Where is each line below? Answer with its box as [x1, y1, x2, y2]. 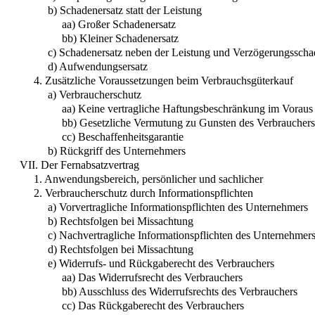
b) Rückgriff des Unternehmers [48, 144, 186, 157]
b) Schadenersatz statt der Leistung [48, 4, 202, 16]
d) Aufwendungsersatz [48, 60, 148, 72]
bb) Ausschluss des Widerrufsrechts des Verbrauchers [62, 285, 297, 297]
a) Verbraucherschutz [48, 88, 141, 101]
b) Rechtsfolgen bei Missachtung [48, 214, 193, 227]
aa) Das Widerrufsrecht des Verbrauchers [62, 271, 243, 283]
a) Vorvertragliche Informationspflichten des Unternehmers [48, 200, 308, 213]
